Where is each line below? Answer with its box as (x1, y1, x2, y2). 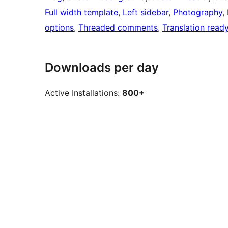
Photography (173, 7, 222, 18)
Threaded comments (78, 22, 158, 33)
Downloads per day (45, 60, 159, 75)
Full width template (45, 7, 118, 18)
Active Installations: (45, 88, 122, 98)
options (45, 22, 74, 33)
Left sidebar (123, 7, 168, 18)
